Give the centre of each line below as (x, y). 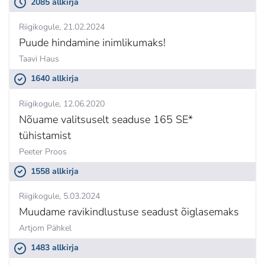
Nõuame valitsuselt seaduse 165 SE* (106, 119)
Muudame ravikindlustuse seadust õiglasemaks (129, 212)
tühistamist (45, 135)
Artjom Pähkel (45, 228)
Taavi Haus (39, 59)
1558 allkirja (55, 171)
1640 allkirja (55, 79)
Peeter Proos (43, 151)
